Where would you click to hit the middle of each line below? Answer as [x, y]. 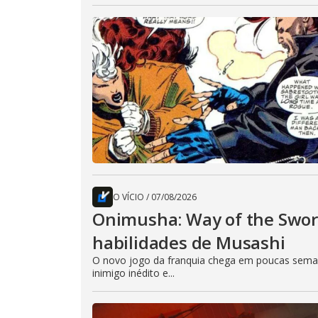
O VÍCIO [128, 197]
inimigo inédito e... [133, 273]
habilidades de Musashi [189, 242]
